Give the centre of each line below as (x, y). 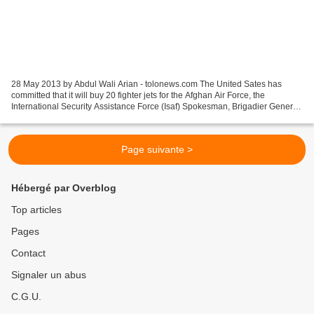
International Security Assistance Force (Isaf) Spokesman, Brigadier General (156, 106)
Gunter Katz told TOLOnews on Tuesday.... (91, 117)
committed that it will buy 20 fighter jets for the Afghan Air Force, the (138, 95)
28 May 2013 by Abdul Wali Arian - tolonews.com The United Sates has (146, 84)
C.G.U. (26, 296)
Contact (28, 253)
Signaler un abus (49, 275)
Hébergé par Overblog (64, 188)
